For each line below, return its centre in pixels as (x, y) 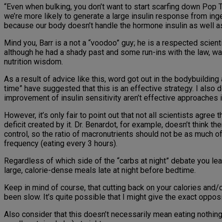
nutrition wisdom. (33, 62)
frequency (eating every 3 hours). (61, 144)
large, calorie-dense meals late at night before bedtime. (100, 170)
